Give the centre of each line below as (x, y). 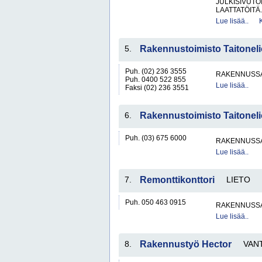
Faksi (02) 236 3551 (157, 88)
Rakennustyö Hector (186, 244)
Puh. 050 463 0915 (156, 202)
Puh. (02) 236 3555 (156, 71)
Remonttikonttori (177, 180)
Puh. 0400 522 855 (156, 80)
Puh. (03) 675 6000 (156, 138)
